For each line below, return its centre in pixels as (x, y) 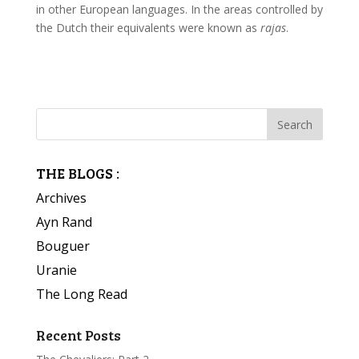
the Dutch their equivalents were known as (148, 28)
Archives (61, 198)
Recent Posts (78, 335)
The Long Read (81, 294)
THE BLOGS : (77, 173)
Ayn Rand (64, 222)
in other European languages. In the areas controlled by (179, 10)
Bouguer (63, 246)
